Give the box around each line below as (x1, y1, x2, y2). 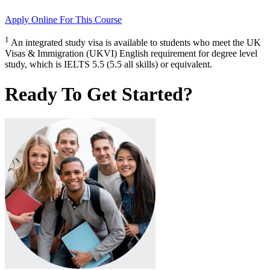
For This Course (60, 14, 122, 25)
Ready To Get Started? (5, 83, 193, 105)
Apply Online (5, 14, 60, 25)
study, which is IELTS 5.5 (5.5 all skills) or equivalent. (5, 59, 212, 70)
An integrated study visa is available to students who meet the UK (11, 37, 261, 48)
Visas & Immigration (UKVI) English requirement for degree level (5, 48, 257, 59)
